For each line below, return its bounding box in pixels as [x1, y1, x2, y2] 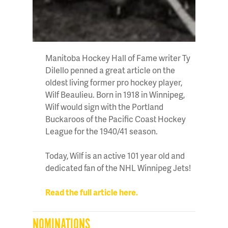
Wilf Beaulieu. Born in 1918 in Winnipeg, [45, 89, 185, 101]
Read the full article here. [45, 186, 138, 198]
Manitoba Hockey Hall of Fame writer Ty [45, 52, 190, 64]
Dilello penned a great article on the [45, 64, 175, 76]
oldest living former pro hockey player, [45, 76, 182, 89]
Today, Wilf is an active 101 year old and [45, 150, 185, 162]
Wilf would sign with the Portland [45, 101, 163, 113]
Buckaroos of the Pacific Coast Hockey [45, 113, 186, 125]
